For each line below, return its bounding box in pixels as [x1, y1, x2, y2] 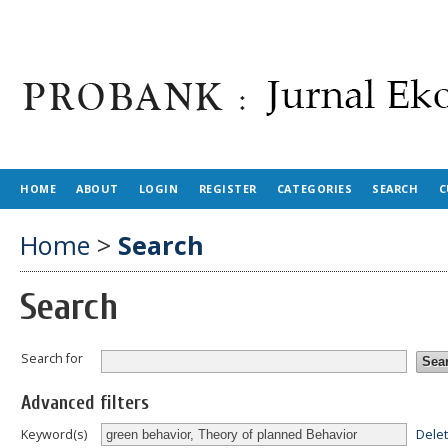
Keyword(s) [21, 425, 87, 443]
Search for [21, 349, 83, 367]
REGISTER [198, 181, 257, 196]
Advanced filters [21, 392, 149, 415]
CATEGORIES [276, 181, 353, 196]
